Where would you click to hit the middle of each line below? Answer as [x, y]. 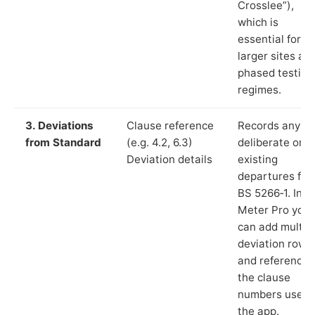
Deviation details [169, 159]
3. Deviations [59, 125]
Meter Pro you [274, 210]
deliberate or [270, 142]
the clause [264, 277]
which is [258, 22]
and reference [273, 260]
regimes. [259, 89]
